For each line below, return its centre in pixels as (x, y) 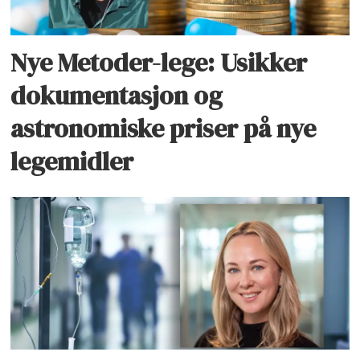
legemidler (72, 162)
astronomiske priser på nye (164, 129)
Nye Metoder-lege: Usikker (159, 63)
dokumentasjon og (117, 96)
